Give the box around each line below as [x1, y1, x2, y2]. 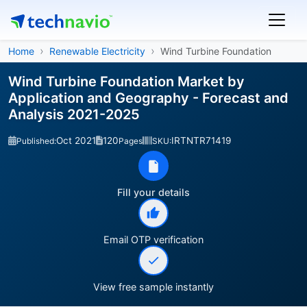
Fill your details [117, 186, 190, 198]
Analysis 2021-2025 [8, 106, 140, 123]
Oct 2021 [56, 135, 96, 146]
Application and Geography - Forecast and [8, 90, 288, 106]
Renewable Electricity [49, 45, 145, 57]
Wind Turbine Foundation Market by [8, 73, 245, 90]
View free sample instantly [93, 281, 214, 293]
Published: [16, 136, 56, 146]
